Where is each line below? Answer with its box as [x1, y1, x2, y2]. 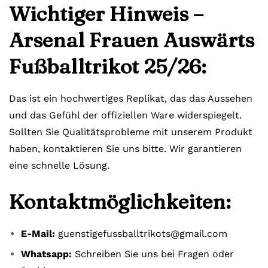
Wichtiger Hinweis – [9, 1, 203, 26]
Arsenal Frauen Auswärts [9, 28, 254, 53]
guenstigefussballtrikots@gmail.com [58, 228, 227, 239]
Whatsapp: [21, 248, 72, 260]
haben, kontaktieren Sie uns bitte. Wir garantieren [9, 143, 242, 154]
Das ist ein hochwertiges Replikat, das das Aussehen [9, 93, 252, 104]
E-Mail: [21, 228, 55, 239]
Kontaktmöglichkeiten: [9, 189, 231, 214]
